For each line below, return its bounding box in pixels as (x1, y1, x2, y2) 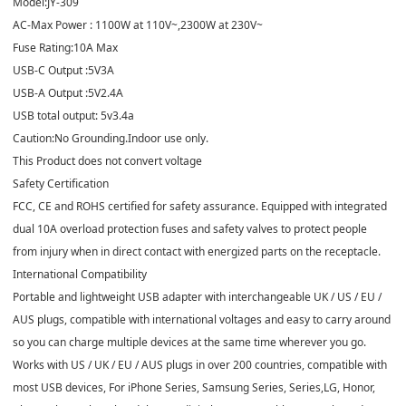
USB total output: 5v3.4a (13, 107, 134, 123)
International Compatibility (13, 266, 147, 282)
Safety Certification (13, 175, 109, 191)
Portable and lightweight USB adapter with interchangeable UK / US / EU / (13, 288, 382, 304)
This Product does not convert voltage (13, 152, 202, 169)
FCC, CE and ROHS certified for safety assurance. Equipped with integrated (13, 198, 387, 214)
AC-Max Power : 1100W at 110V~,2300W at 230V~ (13, 16, 263, 33)
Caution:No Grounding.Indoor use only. (13, 130, 208, 146)
